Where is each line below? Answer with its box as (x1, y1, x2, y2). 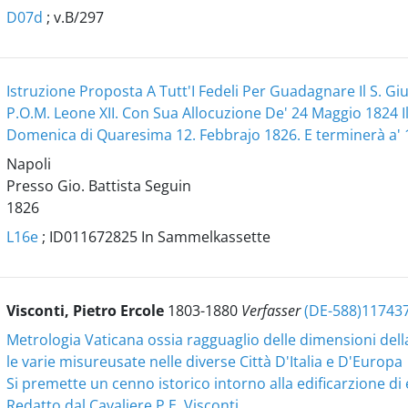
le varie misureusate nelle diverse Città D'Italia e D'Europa (5, 352, 403, 372)
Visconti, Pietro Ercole (5, 301, 168, 321)
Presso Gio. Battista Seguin (5, 176, 191, 196)
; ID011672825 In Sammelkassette (37, 227, 270, 247)
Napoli (5, 154, 51, 174)
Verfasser (240, 301, 304, 321)
